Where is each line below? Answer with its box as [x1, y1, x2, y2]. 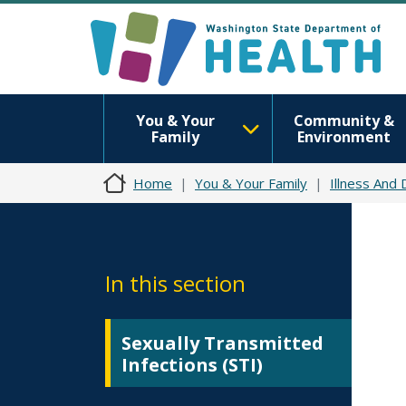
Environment [296, 127, 391, 147]
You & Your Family [195, 174, 307, 192]
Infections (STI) [121, 353, 263, 377]
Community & [293, 111, 394, 130]
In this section [105, 268, 246, 298]
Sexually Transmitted [121, 331, 324, 355]
